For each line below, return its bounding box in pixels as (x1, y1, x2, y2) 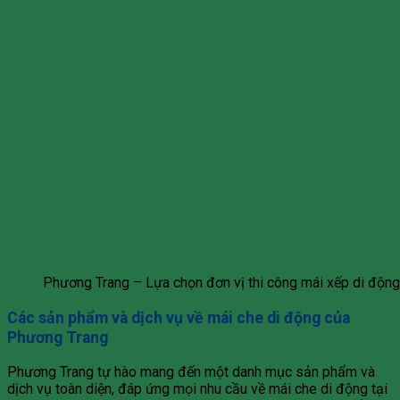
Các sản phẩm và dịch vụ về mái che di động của (7, 308, 350, 327)
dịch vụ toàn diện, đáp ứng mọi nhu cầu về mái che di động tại (7, 380, 387, 398)
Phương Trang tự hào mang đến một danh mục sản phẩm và (7, 363, 375, 381)
